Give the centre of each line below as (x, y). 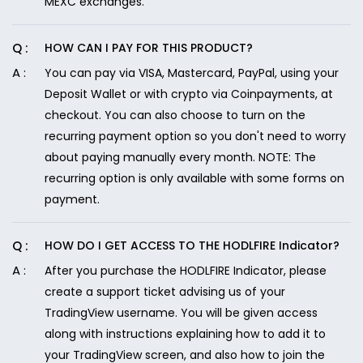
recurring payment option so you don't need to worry (195, 136)
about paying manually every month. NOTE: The (180, 157)
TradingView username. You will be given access (181, 313)
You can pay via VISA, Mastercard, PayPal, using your (192, 73)
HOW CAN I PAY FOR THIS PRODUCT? (149, 48)
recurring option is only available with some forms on (194, 178)
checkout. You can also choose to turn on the (175, 115)
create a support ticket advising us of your (165, 292)
